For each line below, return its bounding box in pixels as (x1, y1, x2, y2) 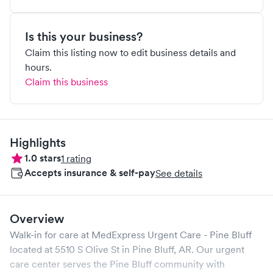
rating (66, 152, 91, 165)
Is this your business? (25, 29, 143, 44)
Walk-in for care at (10, 229, 91, 241)
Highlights (10, 135, 66, 150)
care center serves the (10, 258, 110, 270)
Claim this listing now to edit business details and (25, 46, 236, 58)
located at (10, 243, 52, 255)
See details (155, 167, 202, 179)
